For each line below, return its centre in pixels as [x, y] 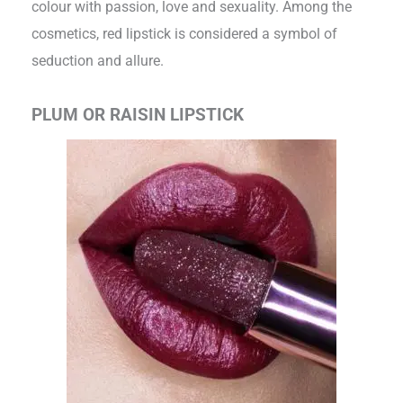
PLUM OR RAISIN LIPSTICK [138, 116]
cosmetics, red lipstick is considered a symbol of [185, 34]
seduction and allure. [102, 61]
